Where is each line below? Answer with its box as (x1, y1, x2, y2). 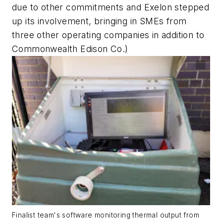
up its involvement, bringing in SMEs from (12, 16, 187, 27)
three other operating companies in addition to (12, 30, 205, 41)
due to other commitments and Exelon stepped (12, 2, 210, 13)
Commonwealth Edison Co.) (12, 44, 128, 55)
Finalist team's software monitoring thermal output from (12, 211, 199, 220)
